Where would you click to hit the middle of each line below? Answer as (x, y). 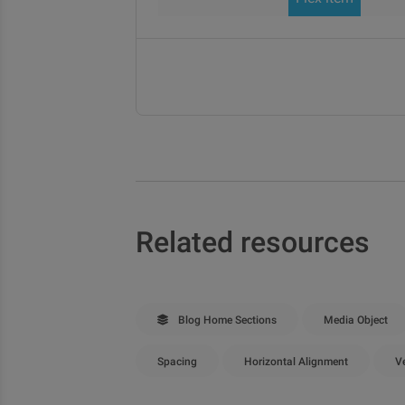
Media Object (356, 320)
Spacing (177, 362)
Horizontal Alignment (296, 362)
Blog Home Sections (226, 320)
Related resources (253, 242)
